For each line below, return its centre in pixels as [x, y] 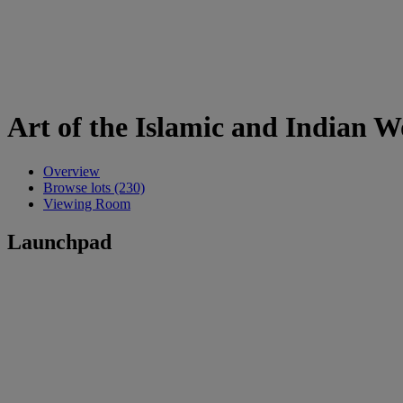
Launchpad [59, 242]
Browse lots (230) [94, 187]
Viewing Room [87, 203]
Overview [72, 171]
